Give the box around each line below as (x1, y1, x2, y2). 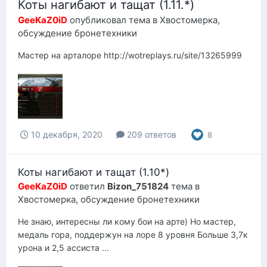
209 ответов (125, 129, 176, 140)
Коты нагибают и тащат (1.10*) (18, 166, 169, 178)
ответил (67, 181, 107, 192)
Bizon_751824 (107, 181, 169, 192)
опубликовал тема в (67, 14, 160, 26)
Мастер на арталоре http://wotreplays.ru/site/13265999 (18, 49, 242, 60)
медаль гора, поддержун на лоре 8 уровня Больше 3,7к (18, 229, 248, 240)
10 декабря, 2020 (31, 129, 103, 140)
